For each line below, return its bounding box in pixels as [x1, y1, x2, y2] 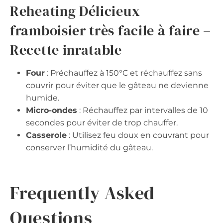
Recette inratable [10, 40, 122, 60]
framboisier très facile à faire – [10, 21, 212, 40]
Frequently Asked [10, 181, 155, 206]
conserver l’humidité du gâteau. [26, 143, 153, 153]
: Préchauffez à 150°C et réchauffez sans [45, 68, 202, 78]
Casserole [26, 130, 67, 140]
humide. [26, 93, 59, 103]
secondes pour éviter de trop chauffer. [26, 118, 178, 128]
